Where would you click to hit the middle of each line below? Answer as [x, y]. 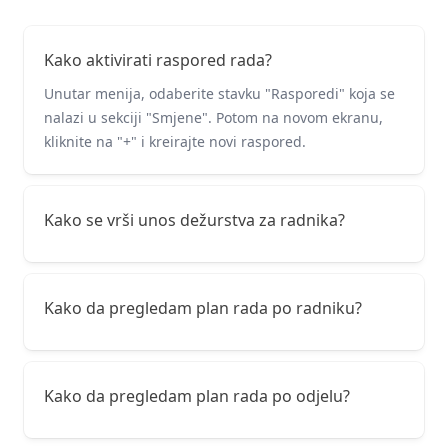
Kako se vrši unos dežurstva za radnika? [194, 219]
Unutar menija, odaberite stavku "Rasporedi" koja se [219, 93]
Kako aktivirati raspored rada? [158, 59]
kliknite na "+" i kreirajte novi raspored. [175, 141]
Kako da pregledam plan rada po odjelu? [197, 395]
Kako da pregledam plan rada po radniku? [203, 307]
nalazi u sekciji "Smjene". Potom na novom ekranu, [213, 117]
